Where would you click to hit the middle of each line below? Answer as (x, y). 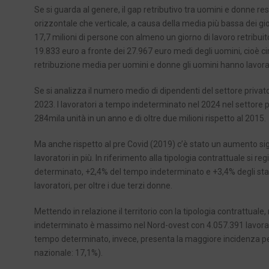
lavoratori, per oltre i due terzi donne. (103, 186)
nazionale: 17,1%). (68, 253)
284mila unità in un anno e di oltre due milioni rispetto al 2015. (150, 119)
